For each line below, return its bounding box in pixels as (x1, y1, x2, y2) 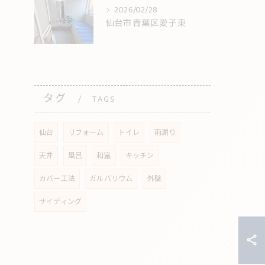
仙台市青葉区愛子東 (105, 16, 186, 31)
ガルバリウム (89, 172, 133, 185)
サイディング (39, 195, 82, 208)
